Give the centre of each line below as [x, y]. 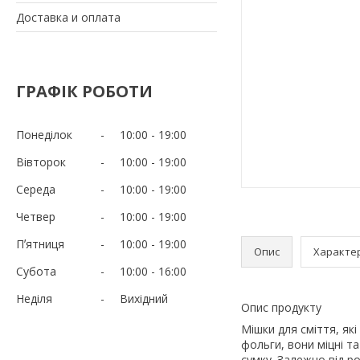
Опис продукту [281, 307]
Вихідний [144, 298]
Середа [36, 189]
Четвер [36, 216]
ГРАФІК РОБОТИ [84, 91]
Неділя [34, 298]
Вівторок [41, 162]
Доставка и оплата [68, 17]
